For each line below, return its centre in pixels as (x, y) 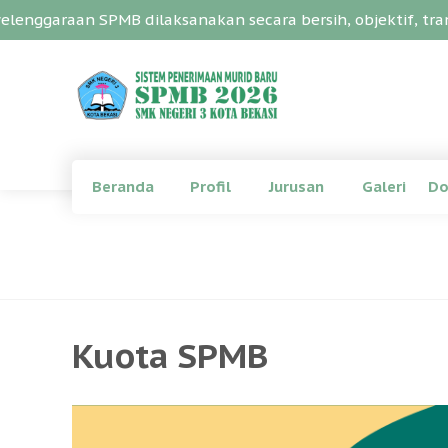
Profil (210, 186)
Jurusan (296, 186)
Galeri (384, 186)
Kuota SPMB (170, 355)
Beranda (123, 186)
